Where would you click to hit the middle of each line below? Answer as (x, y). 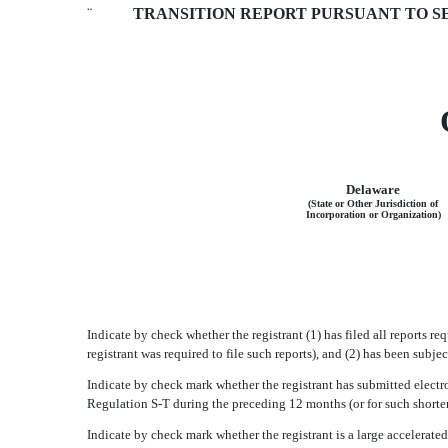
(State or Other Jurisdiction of (373, 203)
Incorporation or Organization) (373, 214)
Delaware (373, 189)
